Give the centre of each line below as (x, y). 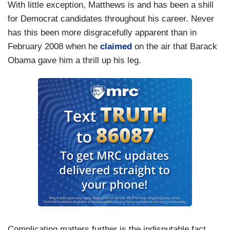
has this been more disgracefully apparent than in (102, 33)
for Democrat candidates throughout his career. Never (111, 19)
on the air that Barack (175, 47)
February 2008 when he (54, 47)
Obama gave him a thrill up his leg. (74, 61)
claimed (116, 47)
